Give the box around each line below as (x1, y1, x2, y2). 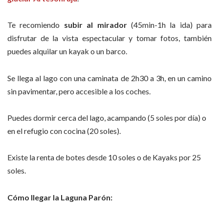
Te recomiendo (7, 20, 64, 30)
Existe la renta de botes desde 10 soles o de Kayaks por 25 (7, 153, 201, 162)
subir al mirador (64, 20, 127, 30)
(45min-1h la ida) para (127, 20, 212, 30)
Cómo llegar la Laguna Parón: (7, 192, 112, 202)
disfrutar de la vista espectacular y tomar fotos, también (7, 33, 212, 43)
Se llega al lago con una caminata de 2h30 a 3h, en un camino (7, 73, 212, 83)
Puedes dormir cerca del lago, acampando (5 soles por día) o (7, 112, 206, 122)
